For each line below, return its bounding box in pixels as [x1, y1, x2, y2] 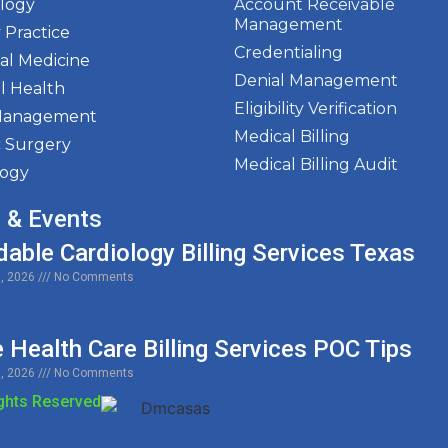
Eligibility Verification [234, 99, 397, 119]
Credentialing [234, 43, 343, 63]
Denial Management [234, 71, 398, 91]
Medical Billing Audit [234, 155, 398, 175]
